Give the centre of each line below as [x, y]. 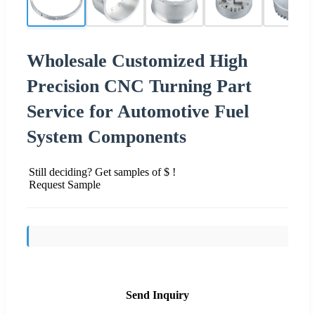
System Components [107, 136]
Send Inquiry [157, 295]
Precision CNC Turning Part [139, 86]
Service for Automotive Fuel [138, 111]
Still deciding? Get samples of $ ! [102, 172]
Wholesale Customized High [137, 60]
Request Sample [65, 184]
